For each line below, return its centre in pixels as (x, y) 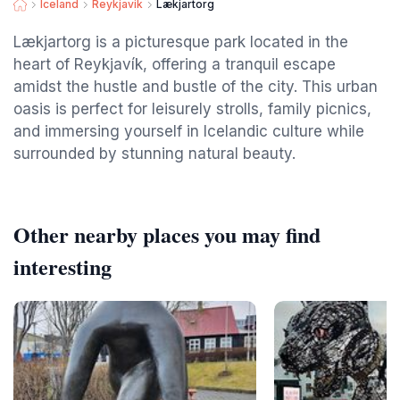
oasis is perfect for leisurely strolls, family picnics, (192, 109)
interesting (62, 267)
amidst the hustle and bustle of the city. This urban (196, 87)
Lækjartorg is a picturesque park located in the (181, 42)
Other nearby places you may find (167, 234)
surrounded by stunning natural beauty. (154, 154)
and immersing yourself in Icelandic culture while (189, 131)
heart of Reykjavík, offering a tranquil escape (175, 64)
